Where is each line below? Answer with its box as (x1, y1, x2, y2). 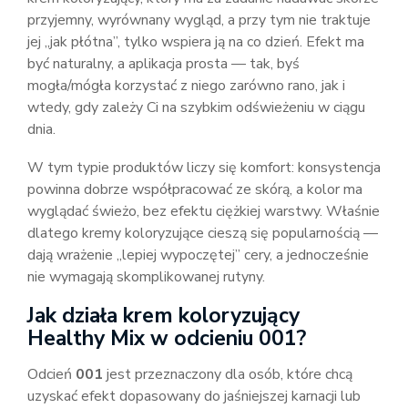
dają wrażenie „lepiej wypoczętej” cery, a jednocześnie (27, 245, 369, 265)
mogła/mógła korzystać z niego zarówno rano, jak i (27, 76, 345, 96)
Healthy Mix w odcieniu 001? (27, 324, 306, 352)
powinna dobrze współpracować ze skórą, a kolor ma (27, 179, 362, 199)
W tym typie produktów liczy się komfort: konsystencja (27, 158, 381, 178)
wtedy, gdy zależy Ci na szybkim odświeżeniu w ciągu (27, 97, 365, 117)
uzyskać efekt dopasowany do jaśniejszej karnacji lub (27, 386, 361, 406)
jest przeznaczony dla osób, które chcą (103, 364, 352, 384)
